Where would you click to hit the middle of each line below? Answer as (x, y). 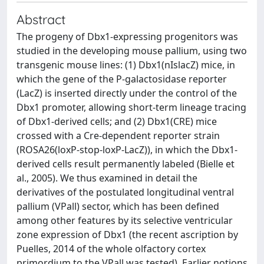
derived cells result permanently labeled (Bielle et (126, 164)
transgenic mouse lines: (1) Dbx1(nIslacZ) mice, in (126, 65)
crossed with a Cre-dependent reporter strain (118, 136)
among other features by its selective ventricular (125, 220)
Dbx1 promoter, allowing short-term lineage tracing (131, 107)
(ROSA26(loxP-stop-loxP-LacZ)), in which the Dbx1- (127, 150)
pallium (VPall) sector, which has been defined (118, 206)
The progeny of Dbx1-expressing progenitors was (127, 37)
